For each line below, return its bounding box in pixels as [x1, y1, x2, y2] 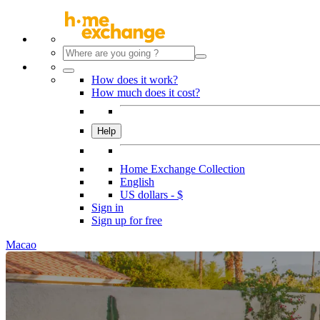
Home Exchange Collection [120, 163, 245, 175]
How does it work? [91, 74, 178, 86]
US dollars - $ [120, 189, 183, 201]
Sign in [91, 201, 124, 214]
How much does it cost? [91, 86, 200, 99]
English [120, 176, 154, 188]
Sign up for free [91, 214, 162, 226]
